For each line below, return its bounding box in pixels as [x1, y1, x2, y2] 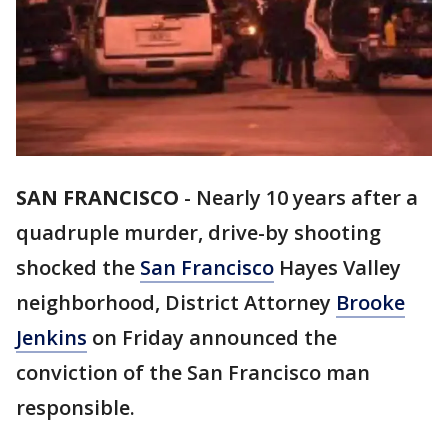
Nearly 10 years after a [196, 184, 418, 212]
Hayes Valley [274, 254, 401, 282]
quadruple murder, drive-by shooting [16, 219, 381, 247]
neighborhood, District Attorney [16, 289, 336, 317]
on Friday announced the [87, 324, 337, 352]
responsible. [16, 394, 140, 422]
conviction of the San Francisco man [16, 359, 370, 387]
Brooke [336, 289, 405, 317]
